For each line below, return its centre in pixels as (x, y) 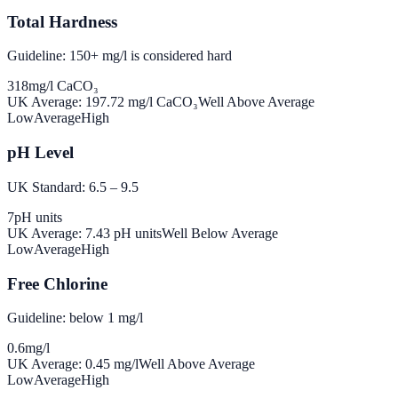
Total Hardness (62, 21)
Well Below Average (220, 233)
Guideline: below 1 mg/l (75, 318)
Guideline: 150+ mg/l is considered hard (119, 56)
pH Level (40, 153)
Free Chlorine (57, 283)
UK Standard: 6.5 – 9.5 (73, 187)
